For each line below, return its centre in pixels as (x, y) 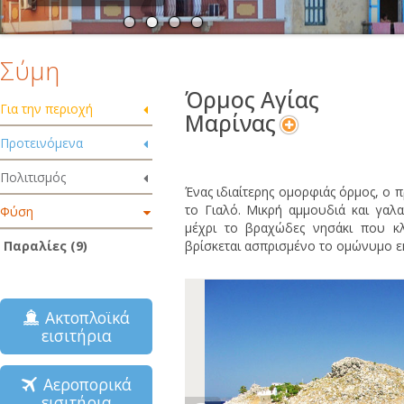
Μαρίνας (230, 123)
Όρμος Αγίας (252, 100)
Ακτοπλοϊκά (83, 317)
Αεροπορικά (83, 384)
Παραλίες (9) (46, 246)
